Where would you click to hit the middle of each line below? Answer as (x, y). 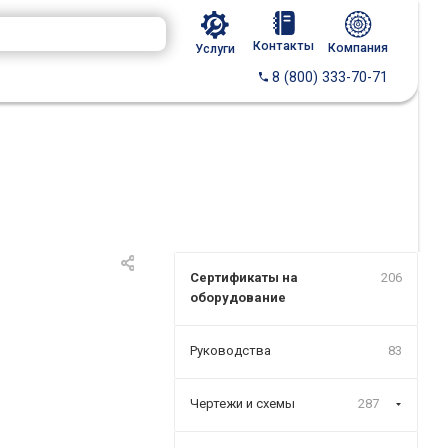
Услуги (215, 49)
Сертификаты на (244, 277)
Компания (358, 48)
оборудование (238, 297)
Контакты (283, 46)
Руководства (230, 350)
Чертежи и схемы (242, 403)
